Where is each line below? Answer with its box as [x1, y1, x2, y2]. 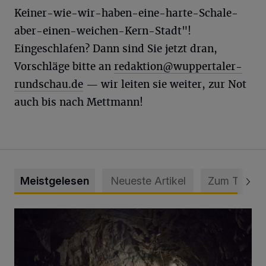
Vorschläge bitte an [14, 60, 114, 73]
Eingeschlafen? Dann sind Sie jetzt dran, [14, 42, 217, 55]
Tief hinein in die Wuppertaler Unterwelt [14, 209, 181, 221]
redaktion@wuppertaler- [114, 60, 242, 73]
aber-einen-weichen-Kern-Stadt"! [14, 24, 191, 37]
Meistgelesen [20, 175, 89, 187]
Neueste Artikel [110, 175, 186, 187]
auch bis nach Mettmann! [14, 96, 143, 109]
